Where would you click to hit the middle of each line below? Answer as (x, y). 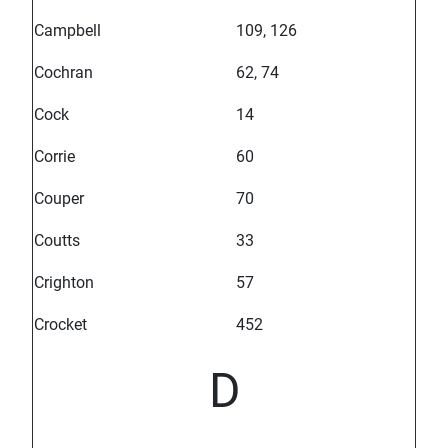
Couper (59, 199)
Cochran (63, 73)
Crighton (64, 283)
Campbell (67, 31)
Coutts (57, 241)
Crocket (60, 325)
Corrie (54, 157)
